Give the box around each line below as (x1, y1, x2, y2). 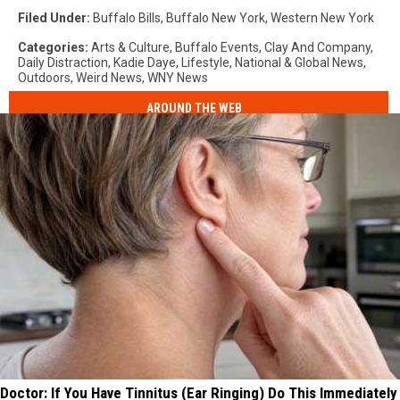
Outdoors (18, 70, 71, 85)
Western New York (271, 10, 374, 25)
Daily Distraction (18, 54, 108, 70)
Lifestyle (181, 54, 229, 70)
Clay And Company (264, 39, 371, 54)
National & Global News (235, 54, 363, 70)
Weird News (76, 70, 142, 85)
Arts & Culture (91, 39, 170, 54)
